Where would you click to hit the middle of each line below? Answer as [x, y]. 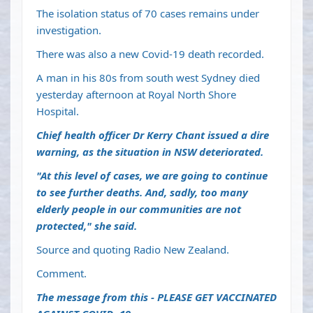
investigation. [69, 30]
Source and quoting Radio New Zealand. [133, 250]
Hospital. [58, 111]
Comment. [61, 274]
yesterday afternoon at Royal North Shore [136, 95]
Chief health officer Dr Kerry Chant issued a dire [153, 135]
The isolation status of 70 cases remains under [148, 14]
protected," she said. [87, 226]
